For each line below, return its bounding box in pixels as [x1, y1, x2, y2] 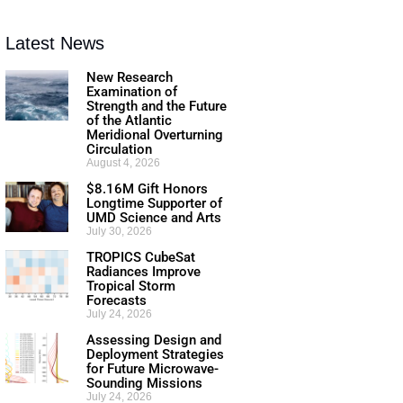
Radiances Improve [86, 263, 201, 280]
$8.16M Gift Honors [86, 180, 209, 197]
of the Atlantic [86, 112, 173, 129]
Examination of [86, 83, 178, 100]
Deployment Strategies [86, 345, 225, 363]
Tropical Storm [86, 277, 176, 294]
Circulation [86, 140, 153, 157]
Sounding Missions [86, 374, 203, 391]
